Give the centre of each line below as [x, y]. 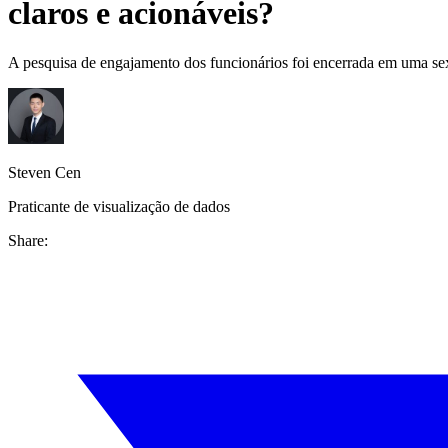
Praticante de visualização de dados [119, 206]
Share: [28, 240]
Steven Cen [44, 172]
